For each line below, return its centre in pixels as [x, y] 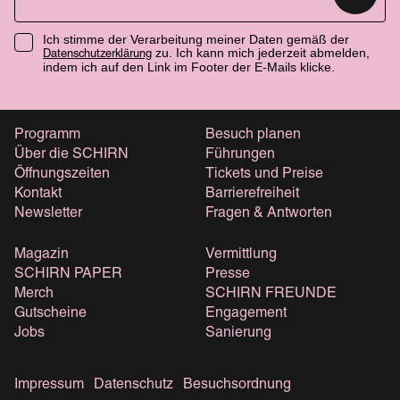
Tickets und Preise [264, 174]
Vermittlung [241, 254]
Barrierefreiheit [252, 194]
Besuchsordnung [237, 385]
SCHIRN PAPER [68, 274]
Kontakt [38, 194]
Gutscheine [50, 313]
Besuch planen [253, 135]
